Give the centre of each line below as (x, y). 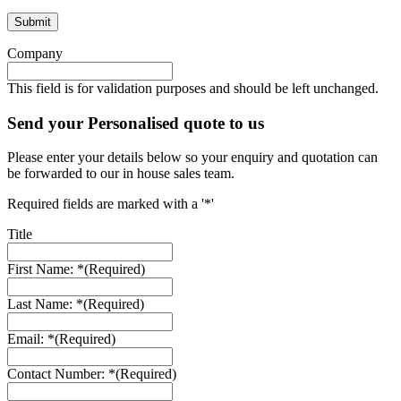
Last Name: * (45, 304)
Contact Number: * (61, 374)
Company (35, 53)
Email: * (31, 339)
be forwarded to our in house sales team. (121, 174)
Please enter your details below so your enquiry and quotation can (192, 158)
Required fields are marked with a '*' (111, 204)
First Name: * (46, 269)
